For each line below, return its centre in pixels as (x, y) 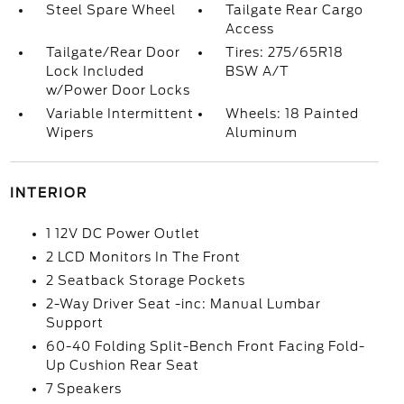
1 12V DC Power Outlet (123, 234)
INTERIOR (48, 193)
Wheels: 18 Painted (293, 114)
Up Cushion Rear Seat (122, 365)
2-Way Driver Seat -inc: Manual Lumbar (183, 304)
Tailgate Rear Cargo (295, 10)
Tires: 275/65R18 (285, 52)
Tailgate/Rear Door (113, 52)
